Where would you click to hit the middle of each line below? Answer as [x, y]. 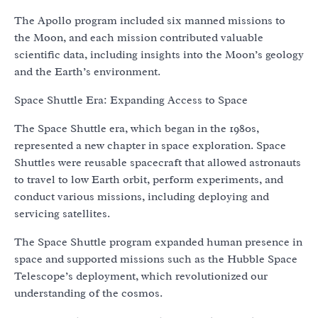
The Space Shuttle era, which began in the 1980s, [137, 128]
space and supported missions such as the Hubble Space [156, 259]
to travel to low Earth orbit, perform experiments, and [149, 179]
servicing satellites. [62, 213]
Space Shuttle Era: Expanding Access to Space [131, 100]
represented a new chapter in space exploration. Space [150, 145]
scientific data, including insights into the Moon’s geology [159, 54]
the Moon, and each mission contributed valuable [139, 37]
